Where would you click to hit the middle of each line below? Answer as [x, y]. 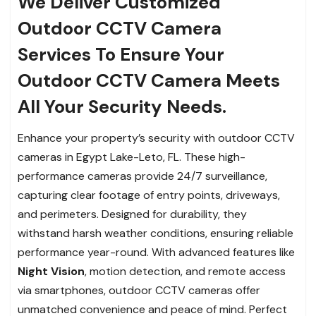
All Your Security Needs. [122, 107]
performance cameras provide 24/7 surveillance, [142, 176]
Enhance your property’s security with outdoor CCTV [156, 138]
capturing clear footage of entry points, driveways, [149, 195]
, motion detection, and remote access [185, 272]
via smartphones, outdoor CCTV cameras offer [139, 291]
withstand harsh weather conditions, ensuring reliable [156, 233]
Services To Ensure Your [121, 55]
